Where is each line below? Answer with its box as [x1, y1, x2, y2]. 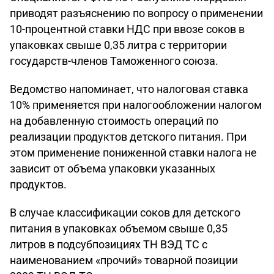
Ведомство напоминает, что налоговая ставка [10, 83, 248, 95]
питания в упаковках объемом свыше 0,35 [10, 222, 228, 235]
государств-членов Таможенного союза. [10, 54, 218, 67]
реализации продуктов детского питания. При [10, 130, 246, 143]
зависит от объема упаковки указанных [10, 162, 215, 175]
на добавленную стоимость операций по [10, 114, 218, 127]
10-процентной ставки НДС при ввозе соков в [10, 23, 245, 35]
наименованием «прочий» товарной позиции [10, 254, 238, 267]
